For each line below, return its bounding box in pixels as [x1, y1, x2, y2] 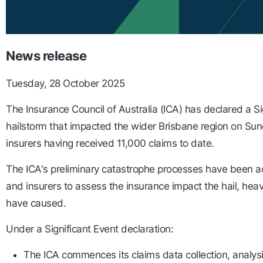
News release [6, 48, 86, 64]
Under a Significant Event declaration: [6, 223, 173, 235]
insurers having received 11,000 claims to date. [6, 137, 214, 150]
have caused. [6, 197, 66, 210]
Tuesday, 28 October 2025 [6, 77, 124, 90]
